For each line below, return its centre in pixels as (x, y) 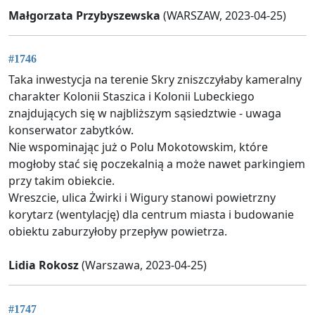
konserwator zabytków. (71, 130)
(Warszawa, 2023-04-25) (143, 265)
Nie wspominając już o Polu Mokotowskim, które (138, 147)
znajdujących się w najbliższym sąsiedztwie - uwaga (145, 114)
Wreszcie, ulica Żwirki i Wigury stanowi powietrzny (142, 198)
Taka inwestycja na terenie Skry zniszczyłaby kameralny (155, 80)
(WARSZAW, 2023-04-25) (223, 16)
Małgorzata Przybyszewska (84, 16)
